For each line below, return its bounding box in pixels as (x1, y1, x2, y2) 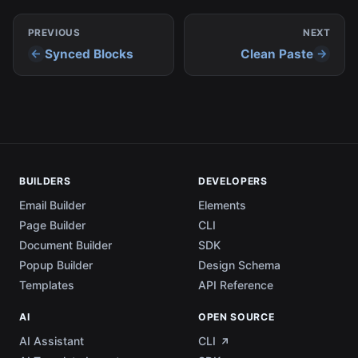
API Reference (198, 277, 273, 292)
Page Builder (19, 217, 86, 232)
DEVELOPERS (198, 175, 268, 188)
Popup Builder (19, 257, 93, 272)
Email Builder (19, 197, 86, 212)
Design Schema (198, 257, 280, 272)
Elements (198, 197, 246, 212)
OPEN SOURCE (198, 310, 275, 323)
